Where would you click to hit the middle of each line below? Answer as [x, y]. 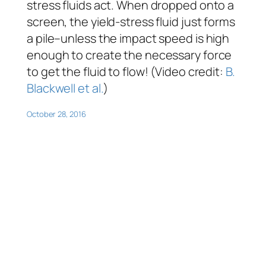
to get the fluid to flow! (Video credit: [126, 71]
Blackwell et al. [65, 88]
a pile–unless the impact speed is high [128, 38]
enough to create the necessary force [129, 55]
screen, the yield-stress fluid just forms [131, 21]
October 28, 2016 [56, 114]
